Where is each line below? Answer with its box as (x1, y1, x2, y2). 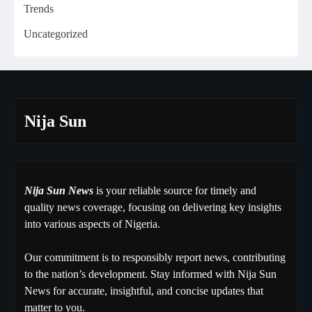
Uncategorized (24, 28, 88, 40)
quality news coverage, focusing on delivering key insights (24, 201, 281, 214)
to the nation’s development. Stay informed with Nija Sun (24, 268, 276, 281)
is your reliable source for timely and (93, 185, 256, 197)
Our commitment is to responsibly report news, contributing (24, 251, 286, 264)
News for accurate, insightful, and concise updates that (24, 285, 263, 297)
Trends (24, 3, 54, 15)
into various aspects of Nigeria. (24, 218, 160, 231)
